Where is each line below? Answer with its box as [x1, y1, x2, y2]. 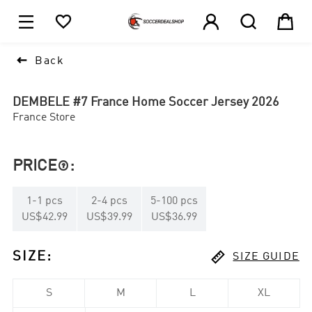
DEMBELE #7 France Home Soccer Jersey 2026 [13, 95, 280, 109]
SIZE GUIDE [233, 251, 299, 263]
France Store [13, 111, 76, 123]
